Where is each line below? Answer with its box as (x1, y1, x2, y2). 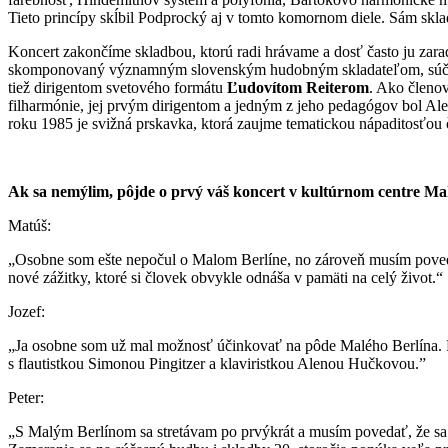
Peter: (8, 388, 44, 406)
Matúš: (8, 216, 51, 234)
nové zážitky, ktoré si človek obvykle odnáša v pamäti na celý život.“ (8, 268, 443, 286)
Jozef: (8, 302, 45, 320)
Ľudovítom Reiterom (227, 78, 369, 96)
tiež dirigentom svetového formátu (8, 78, 227, 96)
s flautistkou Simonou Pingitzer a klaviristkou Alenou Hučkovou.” (8, 354, 426, 372)
